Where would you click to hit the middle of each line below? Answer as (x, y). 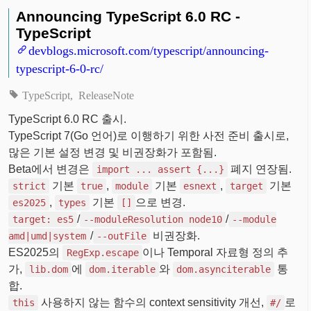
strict (29, 186)
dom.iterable (122, 269)
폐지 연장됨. (259, 169)
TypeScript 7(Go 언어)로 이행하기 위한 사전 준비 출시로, (149, 135)
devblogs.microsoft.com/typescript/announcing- (149, 49)
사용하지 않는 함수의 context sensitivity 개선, (152, 302)
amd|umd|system (48, 236)
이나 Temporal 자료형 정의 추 (215, 252)
